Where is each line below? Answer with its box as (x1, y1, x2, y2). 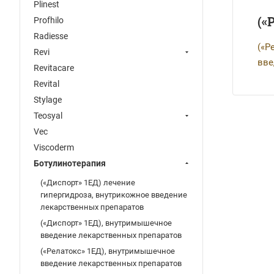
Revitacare (34, 63, 74, 73)
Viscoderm (34, 143, 74, 152)
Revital (34, 79, 59, 89)
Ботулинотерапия (34, 158, 106, 168)
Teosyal (34, 111, 62, 120)
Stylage (34, 95, 62, 105)
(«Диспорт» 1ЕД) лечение (40, 178, 135, 187)
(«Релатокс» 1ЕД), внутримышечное (40, 246, 175, 256)
